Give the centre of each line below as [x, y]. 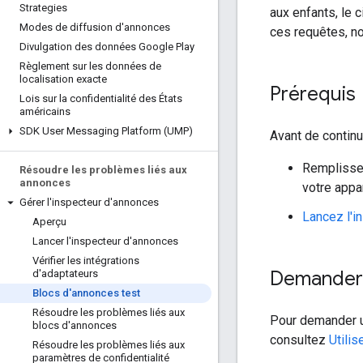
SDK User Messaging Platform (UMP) [106, 131]
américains [45, 111]
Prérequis [313, 94]
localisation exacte [63, 79]
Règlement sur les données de [90, 66]
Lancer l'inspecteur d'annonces [105, 241]
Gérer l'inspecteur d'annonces [89, 202]
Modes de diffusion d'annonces [95, 27]
